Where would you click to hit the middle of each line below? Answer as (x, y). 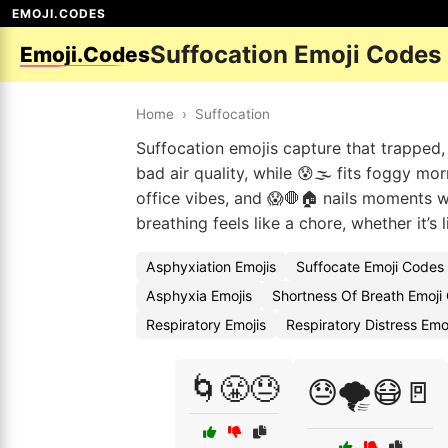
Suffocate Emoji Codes (370, 266)
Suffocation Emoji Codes (295, 54)
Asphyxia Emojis (199, 295)
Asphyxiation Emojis (211, 266)
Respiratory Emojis (206, 324)
